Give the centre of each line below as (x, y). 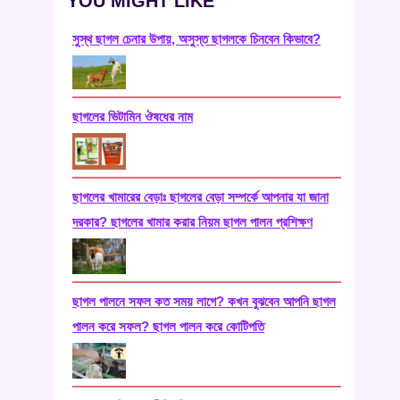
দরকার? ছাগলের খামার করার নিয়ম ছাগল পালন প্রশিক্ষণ (193, 221)
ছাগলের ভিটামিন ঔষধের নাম (133, 117)
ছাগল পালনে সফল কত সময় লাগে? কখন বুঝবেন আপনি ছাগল (204, 301)
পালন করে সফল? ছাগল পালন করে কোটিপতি (169, 326)
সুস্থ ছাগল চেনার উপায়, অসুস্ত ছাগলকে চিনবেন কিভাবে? (197, 39)
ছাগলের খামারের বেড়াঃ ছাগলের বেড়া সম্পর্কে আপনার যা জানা (201, 196)
